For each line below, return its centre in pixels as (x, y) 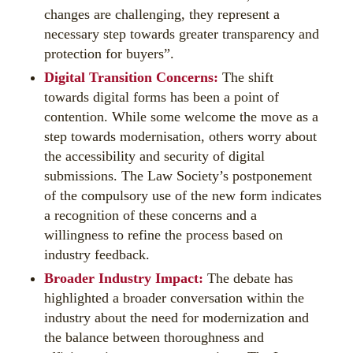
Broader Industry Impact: (124, 278)
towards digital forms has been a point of (162, 97)
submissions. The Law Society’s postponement (178, 176)
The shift (246, 77)
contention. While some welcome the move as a (181, 117)
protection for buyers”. (109, 54)
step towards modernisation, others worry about (180, 136)
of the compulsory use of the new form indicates (183, 195)
